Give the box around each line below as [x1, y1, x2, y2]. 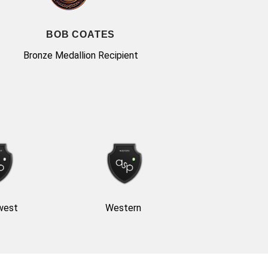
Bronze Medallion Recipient [23, 50, 138, 62]
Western [105, 202, 142, 214]
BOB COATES [46, 29, 115, 40]
